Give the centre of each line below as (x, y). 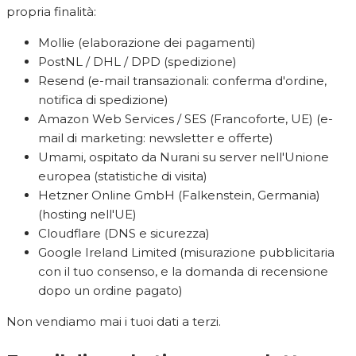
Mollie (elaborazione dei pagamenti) (147, 43)
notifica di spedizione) (103, 100)
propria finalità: (51, 12)
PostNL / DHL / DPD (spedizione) (137, 62)
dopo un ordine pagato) (110, 291)
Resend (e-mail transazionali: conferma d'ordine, (182, 81)
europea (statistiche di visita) (123, 176)
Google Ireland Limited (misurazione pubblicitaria (186, 253)
